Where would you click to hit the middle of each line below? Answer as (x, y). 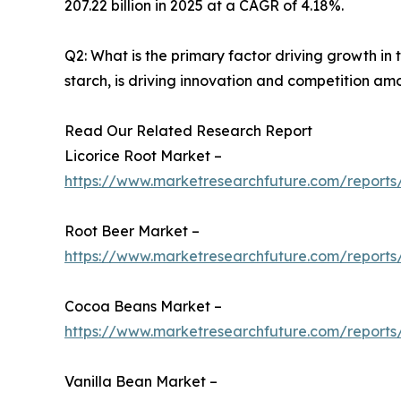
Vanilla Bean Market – (141, 382)
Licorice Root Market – (143, 156)
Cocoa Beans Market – (143, 307)
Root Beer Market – (132, 231)
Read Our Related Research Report (188, 131)
